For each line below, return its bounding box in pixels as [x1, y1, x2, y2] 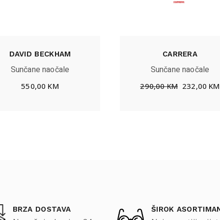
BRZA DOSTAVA [12, 204, 71, 214]
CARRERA [162, 50, 198, 59]
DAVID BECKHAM [9, 50, 71, 59]
